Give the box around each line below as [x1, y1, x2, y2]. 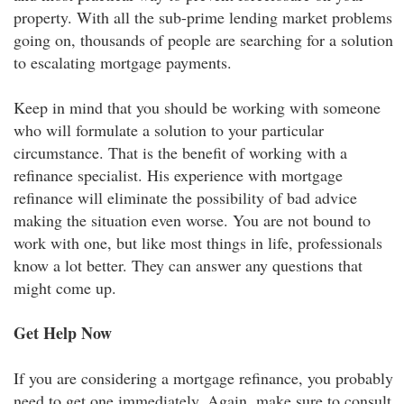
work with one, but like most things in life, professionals [14, 232, 382, 253]
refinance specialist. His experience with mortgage [14, 164, 343, 186]
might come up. [14, 277, 116, 298]
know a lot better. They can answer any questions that [14, 254, 363, 276]
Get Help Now [14, 321, 112, 344]
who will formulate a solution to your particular [14, 119, 324, 141]
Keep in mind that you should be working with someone [14, 96, 381, 118]
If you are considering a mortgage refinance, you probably [14, 367, 393, 389]
